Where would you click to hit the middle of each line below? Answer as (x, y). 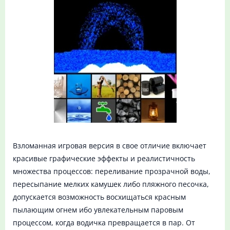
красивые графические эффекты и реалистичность (104, 159)
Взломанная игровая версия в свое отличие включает (110, 146)
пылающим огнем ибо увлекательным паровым (98, 210)
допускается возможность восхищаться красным (99, 197)
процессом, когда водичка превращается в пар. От (104, 223)
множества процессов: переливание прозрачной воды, (112, 171)
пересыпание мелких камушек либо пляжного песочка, (111, 184)
